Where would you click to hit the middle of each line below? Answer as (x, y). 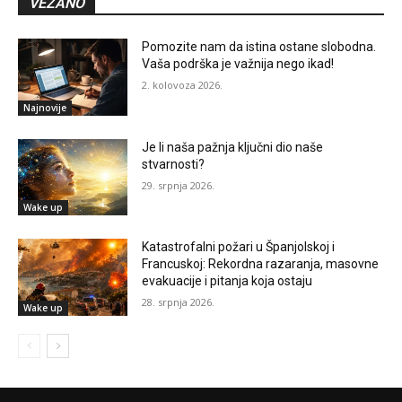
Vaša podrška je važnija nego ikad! (238, 64)
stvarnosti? (174, 164)
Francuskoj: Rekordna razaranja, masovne (261, 264)
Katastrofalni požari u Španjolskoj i (239, 247)
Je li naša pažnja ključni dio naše (233, 147)
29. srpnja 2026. (179, 185)
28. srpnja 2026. (179, 302)
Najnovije (45, 107)
